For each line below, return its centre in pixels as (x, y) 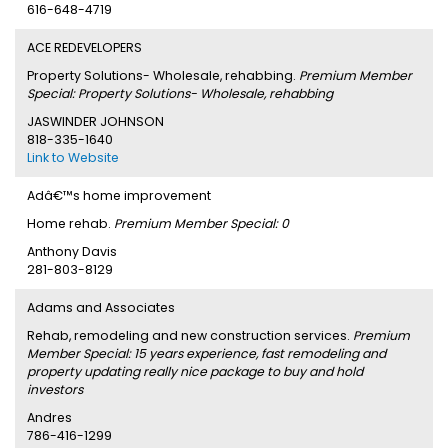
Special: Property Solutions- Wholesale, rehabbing (180, 93)
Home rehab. (70, 223)
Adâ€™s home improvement (119, 195)
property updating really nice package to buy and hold (195, 371)
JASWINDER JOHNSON (95, 121)
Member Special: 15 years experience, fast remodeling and (206, 353)
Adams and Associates (101, 307)
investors (55, 389)
